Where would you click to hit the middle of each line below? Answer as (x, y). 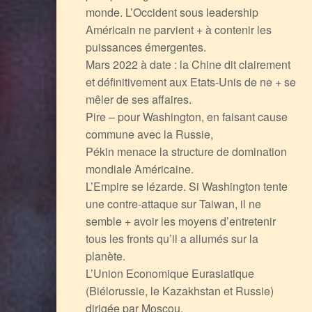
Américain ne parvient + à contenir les (178, 29)
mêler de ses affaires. (138, 99)
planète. (105, 256)
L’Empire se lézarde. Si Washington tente (186, 186)
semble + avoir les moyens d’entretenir (180, 221)
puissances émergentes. (146, 47)
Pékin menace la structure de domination (186, 151)
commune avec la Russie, (149, 134)
